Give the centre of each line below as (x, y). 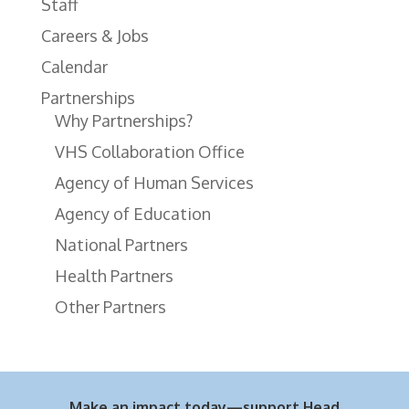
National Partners (121, 245)
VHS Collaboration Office (149, 152)
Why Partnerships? (123, 121)
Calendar (74, 67)
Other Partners (110, 307)
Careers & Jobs (94, 36)
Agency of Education (132, 214)
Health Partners (114, 276)
